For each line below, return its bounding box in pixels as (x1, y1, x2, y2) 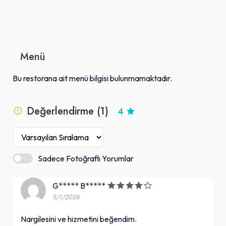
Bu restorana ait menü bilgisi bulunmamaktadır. (13, 73, 172, 83)
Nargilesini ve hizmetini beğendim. (21, 213, 137, 224)
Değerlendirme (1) (27, 103, 108, 118)
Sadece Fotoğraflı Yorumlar (38, 153, 134, 163)
